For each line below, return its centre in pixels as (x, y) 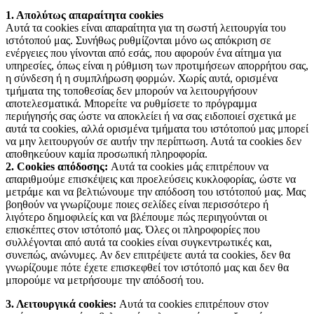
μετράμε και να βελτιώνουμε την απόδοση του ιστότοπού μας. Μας (156, 192)
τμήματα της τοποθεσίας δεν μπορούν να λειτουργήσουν (131, 91)
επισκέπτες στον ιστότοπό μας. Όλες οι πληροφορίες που (133, 230)
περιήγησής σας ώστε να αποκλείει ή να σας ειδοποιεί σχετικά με (151, 116)
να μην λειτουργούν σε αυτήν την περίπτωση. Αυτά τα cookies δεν (153, 142)
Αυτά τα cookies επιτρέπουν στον (192, 304)
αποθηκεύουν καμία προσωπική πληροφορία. (107, 154)
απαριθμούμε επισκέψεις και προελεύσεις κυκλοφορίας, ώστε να (151, 179)
